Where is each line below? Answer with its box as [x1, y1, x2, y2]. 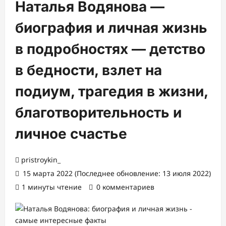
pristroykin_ [21, 155, 61, 164]
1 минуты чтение [22, 182, 82, 192]
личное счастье [15, 125, 127, 142]
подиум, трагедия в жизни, [15, 83, 208, 100]
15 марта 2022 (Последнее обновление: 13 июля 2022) [21, 168, 211, 178]
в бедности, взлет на [15, 62, 162, 79]
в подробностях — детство [15, 40, 205, 58]
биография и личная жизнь [15, 19, 207, 36]
